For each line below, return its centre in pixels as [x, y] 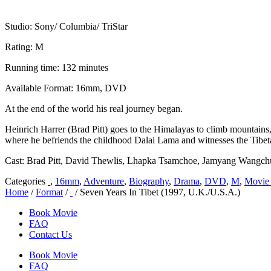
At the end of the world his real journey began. [94, 108]
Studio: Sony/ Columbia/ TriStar [66, 26]
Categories [25, 181]
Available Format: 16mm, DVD [66, 88]
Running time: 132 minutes [57, 67]
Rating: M [24, 47]
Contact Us [51, 234]
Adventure [104, 181]
